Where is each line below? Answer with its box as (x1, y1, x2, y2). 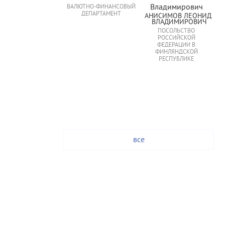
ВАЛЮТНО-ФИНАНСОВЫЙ (66, 4, 136, 11)
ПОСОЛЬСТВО (158, 28, 195, 35)
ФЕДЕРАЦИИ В (157, 42, 195, 49)
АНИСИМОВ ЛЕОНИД (144, 12, 211, 21)
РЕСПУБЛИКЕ (159, 56, 194, 63)
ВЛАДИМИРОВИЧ (151, 18, 206, 27)
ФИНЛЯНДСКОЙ (155, 49, 198, 56)
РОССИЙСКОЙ (157, 35, 195, 42)
